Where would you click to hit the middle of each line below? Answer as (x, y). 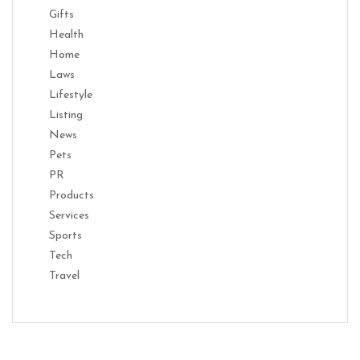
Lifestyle (71, 95)
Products (72, 195)
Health (66, 35)
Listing (66, 115)
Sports (65, 235)
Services (69, 215)
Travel (64, 276)
